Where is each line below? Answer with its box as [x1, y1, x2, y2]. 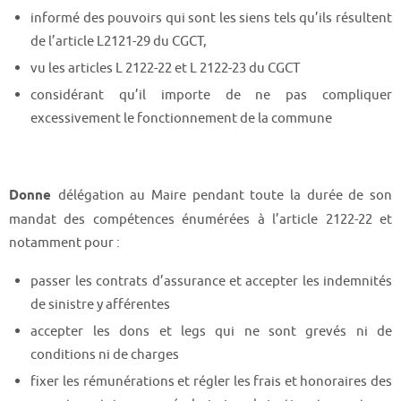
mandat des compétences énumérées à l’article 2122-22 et [9, 209, 392, 228]
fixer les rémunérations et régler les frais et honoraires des [30, 372, 392, 391]
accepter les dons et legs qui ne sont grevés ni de [30, 322, 392, 341]
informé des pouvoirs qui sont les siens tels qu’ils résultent [30, 9, 392, 28]
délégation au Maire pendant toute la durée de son [57, 185, 393, 204]
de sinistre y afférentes [30, 295, 171, 314]
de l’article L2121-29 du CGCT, [30, 32, 208, 51]
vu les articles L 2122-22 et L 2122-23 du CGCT [30, 59, 301, 78]
